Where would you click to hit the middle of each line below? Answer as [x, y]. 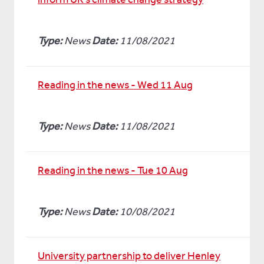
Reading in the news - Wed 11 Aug [115, 85]
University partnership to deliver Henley [129, 256]
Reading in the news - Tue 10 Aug [113, 170]
